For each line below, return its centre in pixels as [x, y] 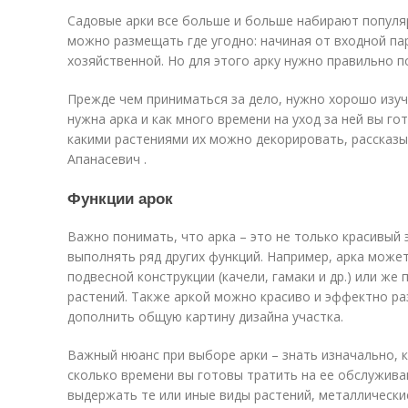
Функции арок [120, 198]
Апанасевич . [107, 159]
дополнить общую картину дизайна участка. [205, 316]
